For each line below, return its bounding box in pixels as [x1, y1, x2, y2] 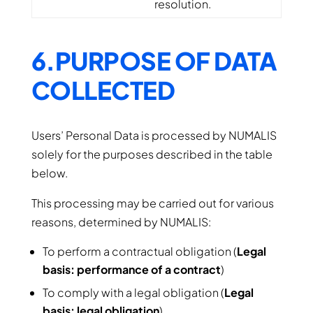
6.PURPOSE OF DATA [31, 45, 277, 76]
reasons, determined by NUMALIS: [31, 214, 211, 229]
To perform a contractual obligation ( [42, 244, 237, 259]
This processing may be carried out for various [31, 196, 274, 210]
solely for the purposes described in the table [31, 147, 272, 161]
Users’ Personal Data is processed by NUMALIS [31, 128, 277, 143]
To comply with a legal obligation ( [42, 285, 224, 300]
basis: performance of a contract [42, 262, 221, 277]
